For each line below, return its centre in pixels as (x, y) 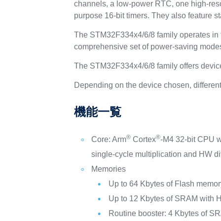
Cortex (144, 139)
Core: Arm (109, 139)
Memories (109, 169)
